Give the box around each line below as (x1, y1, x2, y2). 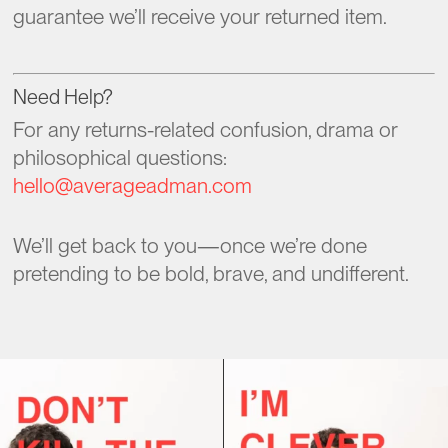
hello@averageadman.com (13, 173, 253, 198)
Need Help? (13, 85, 114, 109)
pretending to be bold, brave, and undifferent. (13, 260, 410, 286)
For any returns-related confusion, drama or (13, 117, 399, 142)
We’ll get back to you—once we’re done (13, 232, 368, 258)
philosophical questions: (13, 145, 228, 170)
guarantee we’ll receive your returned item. (13, 3, 388, 29)
